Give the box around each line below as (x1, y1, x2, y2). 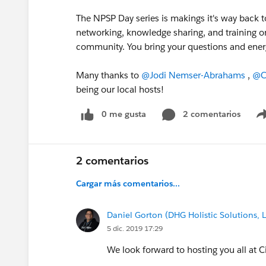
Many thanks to (76, 69, 141, 81)
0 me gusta (102, 109, 146, 119)
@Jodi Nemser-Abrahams (141, 69, 245, 81)
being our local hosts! (76, 84, 164, 95)
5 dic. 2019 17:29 (107, 223, 163, 233)
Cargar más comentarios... (76, 178, 180, 189)
